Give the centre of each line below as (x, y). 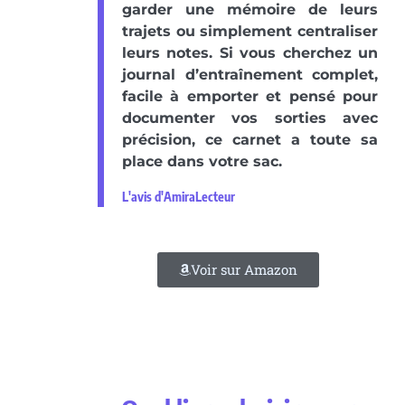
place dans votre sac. (202, 161)
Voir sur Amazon (244, 269)
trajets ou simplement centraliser (250, 31)
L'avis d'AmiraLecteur (179, 196)
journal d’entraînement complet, (250, 74)
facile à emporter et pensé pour (250, 96)
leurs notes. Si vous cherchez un (250, 52)
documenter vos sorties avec (250, 118)
